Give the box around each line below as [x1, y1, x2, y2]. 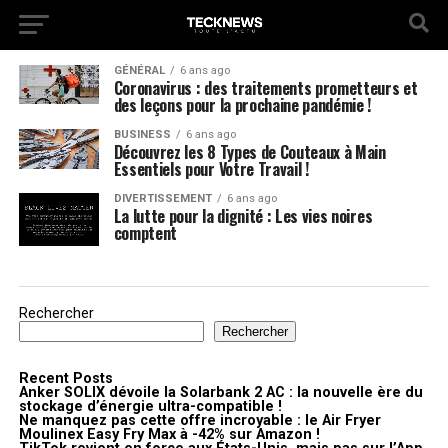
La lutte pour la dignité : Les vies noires [113, 204, 373, 228]
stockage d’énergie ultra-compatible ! [18, 398, 282, 416]
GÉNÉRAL [113, 64, 165, 77]
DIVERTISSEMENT [113, 192, 212, 205]
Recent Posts [18, 370, 113, 388]
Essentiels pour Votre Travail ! [113, 157, 309, 181]
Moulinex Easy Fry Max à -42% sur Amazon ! [18, 426, 320, 444]
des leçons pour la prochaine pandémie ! [113, 93, 372, 117]
